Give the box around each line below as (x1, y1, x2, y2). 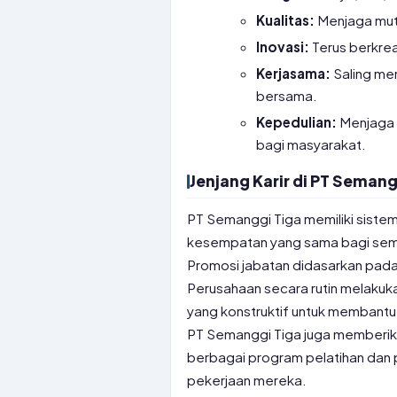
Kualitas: (256, 12, 315, 28)
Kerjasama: (256, 65, 331, 82)
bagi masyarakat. (256, 136, 367, 152)
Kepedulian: (256, 113, 338, 130)
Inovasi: (256, 38, 310, 55)
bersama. (256, 87, 318, 104)
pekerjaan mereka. (187, 371, 307, 388)
